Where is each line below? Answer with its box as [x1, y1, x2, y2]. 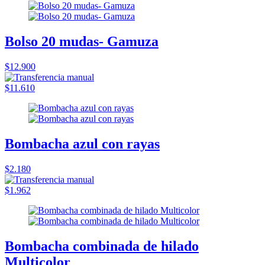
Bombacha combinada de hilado [5, 238, 199, 254]
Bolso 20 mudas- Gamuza [5, 34, 159, 50]
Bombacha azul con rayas [5, 135, 160, 151]
